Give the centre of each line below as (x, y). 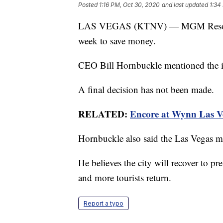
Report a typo (104, 204)
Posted (89, 5)
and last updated (185, 5)
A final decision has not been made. (146, 90)
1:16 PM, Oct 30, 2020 (129, 5)
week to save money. (117, 41)
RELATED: (104, 114)
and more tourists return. (125, 178)
